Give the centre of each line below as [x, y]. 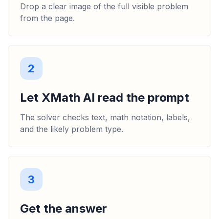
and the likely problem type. [72, 129]
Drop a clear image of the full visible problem [104, 6]
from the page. [47, 18]
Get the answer [64, 208]
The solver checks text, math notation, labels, [105, 117]
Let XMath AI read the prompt [105, 97]
